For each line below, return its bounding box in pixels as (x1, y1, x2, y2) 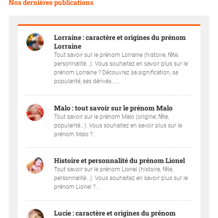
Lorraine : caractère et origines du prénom (54, 33, 186, 42)
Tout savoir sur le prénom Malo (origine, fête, (54, 113, 169, 120)
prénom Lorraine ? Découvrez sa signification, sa (54, 69, 179, 76)
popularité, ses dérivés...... (54, 78, 121, 85)
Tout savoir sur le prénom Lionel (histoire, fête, (54, 165, 174, 173)
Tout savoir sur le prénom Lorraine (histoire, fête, (54, 52, 179, 59)
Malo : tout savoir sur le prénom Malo (54, 103, 173, 112)
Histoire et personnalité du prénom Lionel (54, 156, 185, 165)
